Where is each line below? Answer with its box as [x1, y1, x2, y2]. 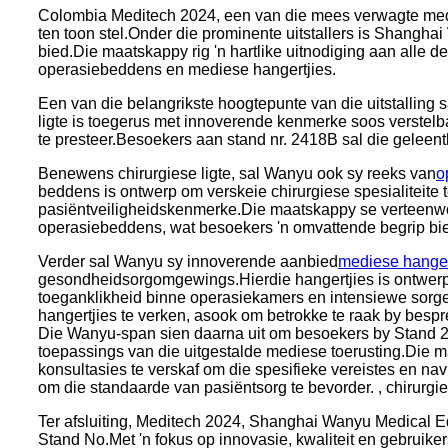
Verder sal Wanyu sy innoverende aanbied [38, 253, 338, 271]
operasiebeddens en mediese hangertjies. [38, 61, 336, 79]
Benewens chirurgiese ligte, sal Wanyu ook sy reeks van [38, 165, 436, 183]
